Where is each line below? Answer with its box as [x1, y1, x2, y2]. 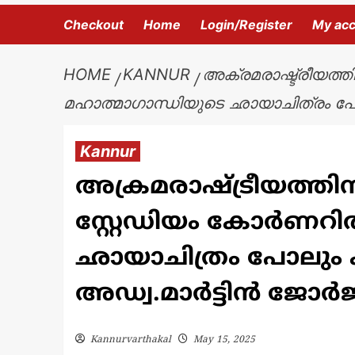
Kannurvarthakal [90, 334, 171, 347]
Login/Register [200, 17, 292, 33]
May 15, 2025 [193, 334, 255, 347]
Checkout [63, 17, 124, 33]
